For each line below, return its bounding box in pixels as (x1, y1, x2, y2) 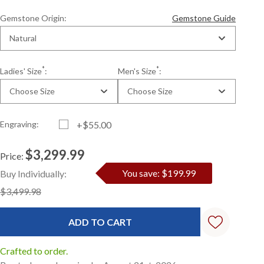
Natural (9, 33, 37, 43)
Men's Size (118, 66, 157, 76)
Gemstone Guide (172, 13, 236, 23)
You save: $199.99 (122, 167, 196, 179)
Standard (9, 167, 44, 177)
